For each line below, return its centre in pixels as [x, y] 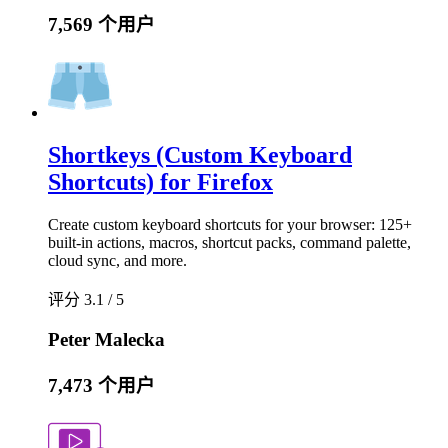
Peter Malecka [106, 339]
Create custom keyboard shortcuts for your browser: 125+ [230, 225]
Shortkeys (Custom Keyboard [200, 155]
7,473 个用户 [101, 385]
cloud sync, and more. [117, 261]
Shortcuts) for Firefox [160, 182]
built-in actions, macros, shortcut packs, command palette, [229, 243]
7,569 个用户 [101, 24]
